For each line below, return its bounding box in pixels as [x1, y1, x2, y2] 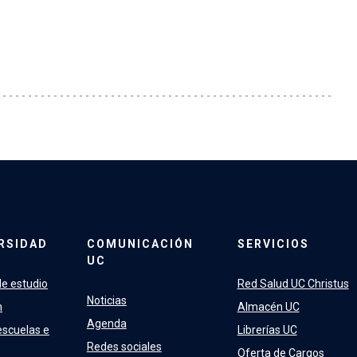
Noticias [86, 294, 127, 307]
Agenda [86, 317, 127, 330]
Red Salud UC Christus [237, 277, 349, 290]
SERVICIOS [237, 237, 309, 250]
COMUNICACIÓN [86, 237, 194, 250]
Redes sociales [86, 340, 162, 353]
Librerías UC [237, 324, 297, 336]
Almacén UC [237, 300, 300, 313]
